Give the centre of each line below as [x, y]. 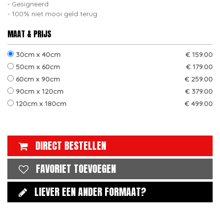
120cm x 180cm [40, 104]
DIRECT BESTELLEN [71, 146]
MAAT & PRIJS [29, 34]
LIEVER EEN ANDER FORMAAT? [90, 192]
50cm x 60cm [37, 67]
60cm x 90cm [37, 79]
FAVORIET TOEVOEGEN [76, 169]
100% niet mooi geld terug [55, 14]
